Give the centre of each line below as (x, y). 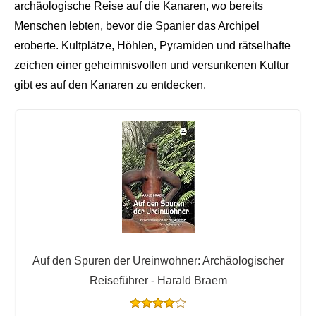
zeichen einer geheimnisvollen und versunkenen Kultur (152, 65)
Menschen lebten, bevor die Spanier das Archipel (137, 25)
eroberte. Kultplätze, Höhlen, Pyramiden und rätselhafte (152, 45)
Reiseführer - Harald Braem (158, 280)
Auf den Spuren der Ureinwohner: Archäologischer (158, 260)
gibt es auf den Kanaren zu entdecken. (110, 85)
